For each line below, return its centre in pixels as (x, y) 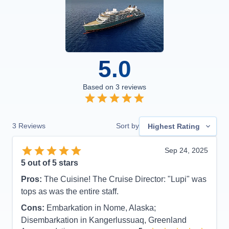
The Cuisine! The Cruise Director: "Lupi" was (125, 179)
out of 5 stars (52, 163)
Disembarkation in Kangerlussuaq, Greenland (104, 220)
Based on (99, 87)
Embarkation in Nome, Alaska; (101, 208)
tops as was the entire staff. (70, 192)
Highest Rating (174, 126)
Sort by (128, 126)
